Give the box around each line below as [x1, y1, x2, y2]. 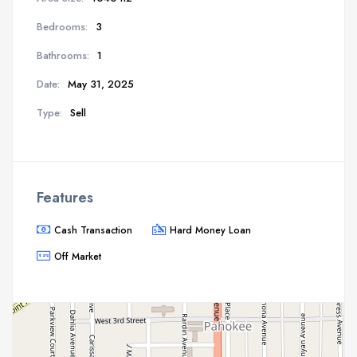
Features [37, 186, 93, 208]
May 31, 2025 [68, 76, 134, 92]
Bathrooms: [37, 47, 89, 63]
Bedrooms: [37, 18, 88, 34]
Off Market [54, 249, 101, 263]
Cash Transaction [54, 222, 132, 237]
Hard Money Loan [170, 222, 251, 237]
